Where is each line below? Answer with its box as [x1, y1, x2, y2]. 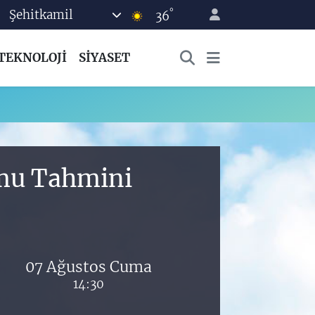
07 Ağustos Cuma [25, 257, 152, 276]
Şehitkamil [9, 6, 74, 22]
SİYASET [78, 50, 130, 66]
